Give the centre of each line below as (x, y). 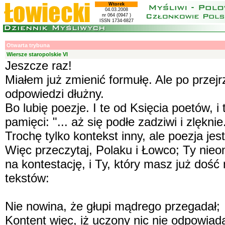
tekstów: (27, 178)
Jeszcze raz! (38, 66)
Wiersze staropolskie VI (37, 54)
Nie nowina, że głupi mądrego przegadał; (113, 206)
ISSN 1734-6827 (116, 21)
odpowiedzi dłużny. (54, 94)
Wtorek (116, 4)
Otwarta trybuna (28, 45)
